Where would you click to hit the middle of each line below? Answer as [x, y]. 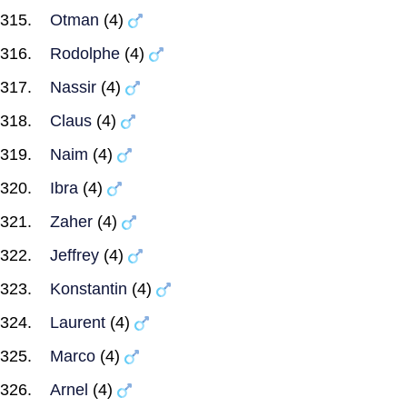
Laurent [78, 323]
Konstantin [89, 289]
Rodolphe [85, 54]
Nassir [73, 87]
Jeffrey [74, 255]
